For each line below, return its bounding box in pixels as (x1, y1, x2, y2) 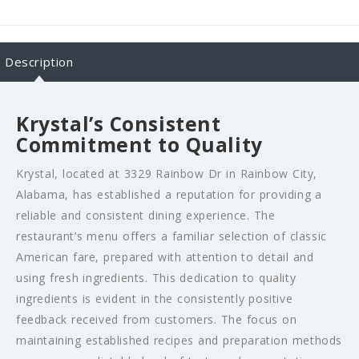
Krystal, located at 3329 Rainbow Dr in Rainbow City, (16, 165, 318, 181)
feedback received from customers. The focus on (16, 311, 297, 327)
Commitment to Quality (16, 131, 263, 158)
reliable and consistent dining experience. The (16, 207, 276, 223)
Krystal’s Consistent (16, 110, 221, 137)
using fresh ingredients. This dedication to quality (16, 269, 296, 285)
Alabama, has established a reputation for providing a (16, 186, 323, 202)
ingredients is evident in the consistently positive (16, 290, 293, 306)
